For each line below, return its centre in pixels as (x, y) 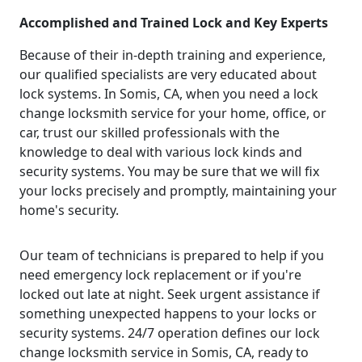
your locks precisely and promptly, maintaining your (178, 190)
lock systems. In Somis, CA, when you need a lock (169, 93)
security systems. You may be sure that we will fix (169, 171)
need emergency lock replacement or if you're (160, 274)
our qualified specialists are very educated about (168, 74)
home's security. (69, 210)
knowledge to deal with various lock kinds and (161, 152)
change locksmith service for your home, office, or (173, 113)
